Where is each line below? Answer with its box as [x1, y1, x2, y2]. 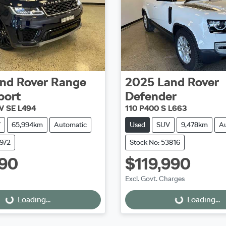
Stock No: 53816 [129, 138, 180, 147]
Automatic [54, 121, 87, 129]
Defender [125, 89, 177, 104]
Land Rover [157, 75, 219, 90]
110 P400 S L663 [125, 103, 187, 114]
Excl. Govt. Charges [125, 175, 185, 183]
